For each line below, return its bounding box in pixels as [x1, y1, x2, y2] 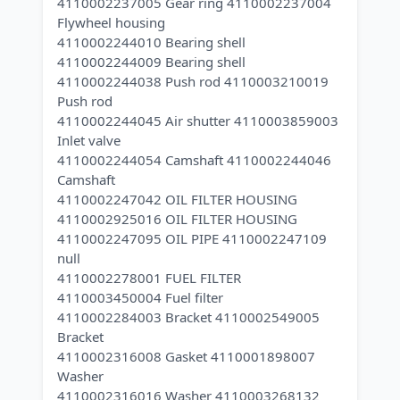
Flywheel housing [57, 13, 165, 31]
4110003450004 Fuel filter [57, 288, 223, 306]
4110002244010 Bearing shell [57, 33, 246, 51]
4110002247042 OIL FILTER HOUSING [57, 190, 297, 208]
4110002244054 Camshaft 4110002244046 [57, 151, 331, 169]
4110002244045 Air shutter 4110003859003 [57, 112, 338, 129]
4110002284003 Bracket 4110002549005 [57, 308, 320, 326]
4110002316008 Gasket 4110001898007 [57, 347, 315, 365]
